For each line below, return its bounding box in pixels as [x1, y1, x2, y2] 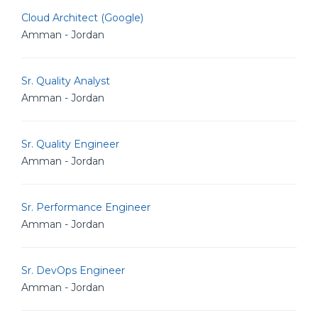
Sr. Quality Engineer [21, 138, 119, 150]
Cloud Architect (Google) [21, 11, 143, 24]
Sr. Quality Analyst [21, 75, 110, 87]
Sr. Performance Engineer [21, 201, 150, 214]
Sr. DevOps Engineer [21, 264, 125, 277]
